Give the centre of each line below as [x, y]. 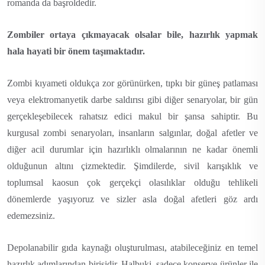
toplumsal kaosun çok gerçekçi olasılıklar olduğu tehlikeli [132, 182]
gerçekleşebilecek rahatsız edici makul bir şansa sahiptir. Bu [132, 116]
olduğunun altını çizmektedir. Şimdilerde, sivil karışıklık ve [132, 166]
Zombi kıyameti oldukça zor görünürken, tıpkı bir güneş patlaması [132, 83]
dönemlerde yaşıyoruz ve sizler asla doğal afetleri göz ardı [132, 199]
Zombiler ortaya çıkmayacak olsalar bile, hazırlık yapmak [132, 34]
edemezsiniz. [31, 215]
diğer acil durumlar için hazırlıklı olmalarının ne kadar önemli [132, 149]
